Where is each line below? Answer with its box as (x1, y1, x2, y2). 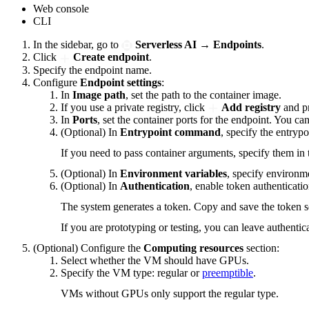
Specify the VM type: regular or (61, 267, 202, 279)
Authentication (120, 180, 190, 192)
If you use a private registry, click (61, 101, 208, 113)
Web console (33, 3, 89, 15)
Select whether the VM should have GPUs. (61, 255, 249, 267)
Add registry (221, 101, 281, 113)
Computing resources (143, 242, 243, 255)
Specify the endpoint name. (33, 63, 152, 76)
